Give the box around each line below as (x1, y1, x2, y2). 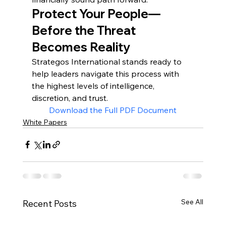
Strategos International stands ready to (31, 56, 184, 67)
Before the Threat (31, 22, 138, 38)
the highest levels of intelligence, (31, 80, 156, 91)
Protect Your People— (31, 6, 160, 21)
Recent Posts (22, 197, 77, 209)
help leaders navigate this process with (31, 68, 181, 79)
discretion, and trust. (31, 92, 108, 103)
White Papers (22, 117, 67, 127)
